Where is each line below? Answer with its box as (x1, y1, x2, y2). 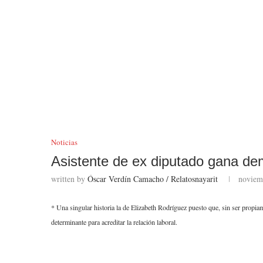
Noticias (51, 137, 77, 147)
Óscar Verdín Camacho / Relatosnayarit (87, 173, 218, 184)
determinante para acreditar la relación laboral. (51, 217, 177, 227)
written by (51, 173, 87, 184)
